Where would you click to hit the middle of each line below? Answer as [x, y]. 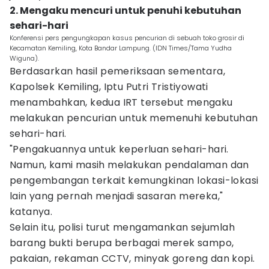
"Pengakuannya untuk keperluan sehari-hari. [119, 149]
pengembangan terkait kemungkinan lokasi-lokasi [134, 180]
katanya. [31, 212]
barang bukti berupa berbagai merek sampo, [122, 243]
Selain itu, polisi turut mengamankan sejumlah [122, 227]
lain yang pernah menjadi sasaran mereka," [116, 196]
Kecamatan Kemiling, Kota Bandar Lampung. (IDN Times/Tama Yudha [121, 48]
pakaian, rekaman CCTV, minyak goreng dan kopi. [132, 258]
